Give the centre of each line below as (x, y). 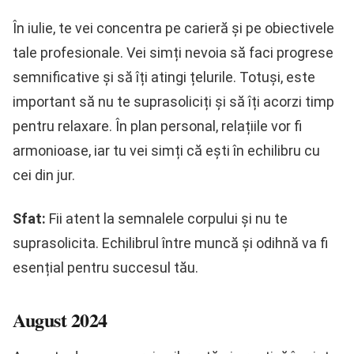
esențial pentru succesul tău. (105, 268)
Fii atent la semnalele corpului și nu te (167, 219)
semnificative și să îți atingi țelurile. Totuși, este (164, 77)
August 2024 (60, 320)
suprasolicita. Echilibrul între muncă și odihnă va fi (170, 243)
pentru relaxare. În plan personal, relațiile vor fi (157, 126)
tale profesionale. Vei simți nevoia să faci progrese (173, 53)
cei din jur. (44, 175)
